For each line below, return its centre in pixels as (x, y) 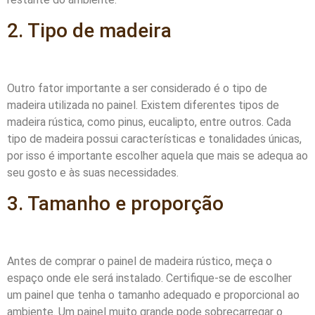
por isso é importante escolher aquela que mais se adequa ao (157, 156)
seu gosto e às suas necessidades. (93, 173)
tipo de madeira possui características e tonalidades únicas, (154, 139)
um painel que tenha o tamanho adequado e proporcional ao (153, 295)
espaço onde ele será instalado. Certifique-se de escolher (149, 278)
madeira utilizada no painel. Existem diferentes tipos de (143, 105)
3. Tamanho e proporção (115, 203)
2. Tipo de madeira (89, 30)
